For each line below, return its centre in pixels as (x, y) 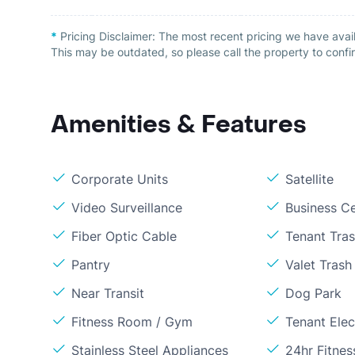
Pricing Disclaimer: (108, 36)
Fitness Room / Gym (132, 322)
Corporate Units (120, 179)
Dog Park (314, 293)
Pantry (91, 265)
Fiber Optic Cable (124, 236)
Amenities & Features (179, 125)
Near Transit (108, 293)
